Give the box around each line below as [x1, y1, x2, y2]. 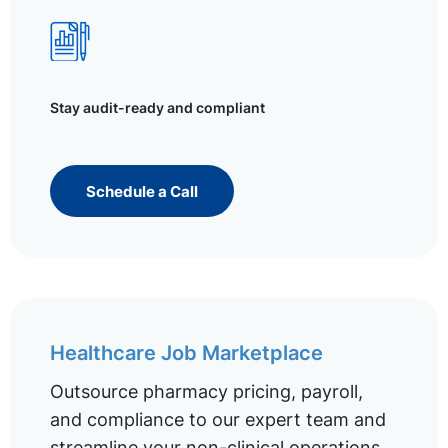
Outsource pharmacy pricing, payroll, [50, 380, 363, 402]
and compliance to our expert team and [50, 408, 386, 430]
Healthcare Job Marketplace [50, 340, 323, 365]
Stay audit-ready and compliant [50, 98, 265, 116]
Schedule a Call [86, 181, 198, 201]
